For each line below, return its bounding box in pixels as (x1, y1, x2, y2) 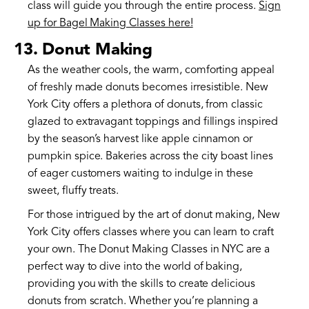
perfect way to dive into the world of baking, (28, 261, 243, 272)
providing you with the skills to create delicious (28, 278, 256, 290)
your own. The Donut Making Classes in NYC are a (28, 243, 270, 255)
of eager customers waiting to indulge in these (28, 168, 254, 179)
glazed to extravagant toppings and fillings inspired (28, 116, 278, 128)
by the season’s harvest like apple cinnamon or (28, 133, 253, 145)
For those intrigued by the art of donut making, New (28, 209, 280, 221)
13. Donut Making (14, 41, 152, 59)
